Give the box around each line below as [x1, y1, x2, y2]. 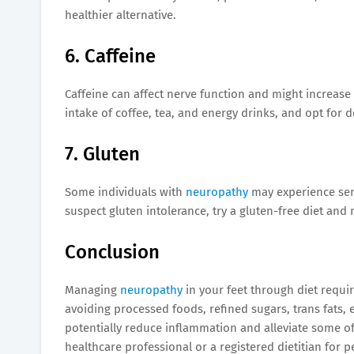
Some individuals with [65, 184, 186, 199]
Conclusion [65, 240, 160, 263]
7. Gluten [65, 142, 140, 165]
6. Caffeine [65, 44, 156, 67]
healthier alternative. [65, 7, 176, 22]
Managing [65, 282, 120, 297]
